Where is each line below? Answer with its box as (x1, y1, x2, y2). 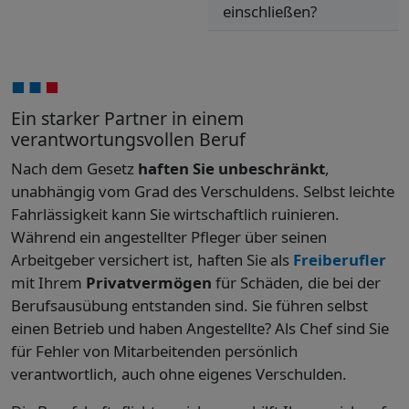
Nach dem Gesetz (11, 158, 138, 180)
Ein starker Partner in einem (11, 106, 244, 131)
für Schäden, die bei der (212, 272, 381, 294)
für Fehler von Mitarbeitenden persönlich (11, 341, 298, 362)
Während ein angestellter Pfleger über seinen (11, 226, 327, 248)
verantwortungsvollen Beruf (11, 127, 246, 152)
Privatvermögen (86, 272, 212, 294)
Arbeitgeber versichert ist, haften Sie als (11, 249, 293, 271)
